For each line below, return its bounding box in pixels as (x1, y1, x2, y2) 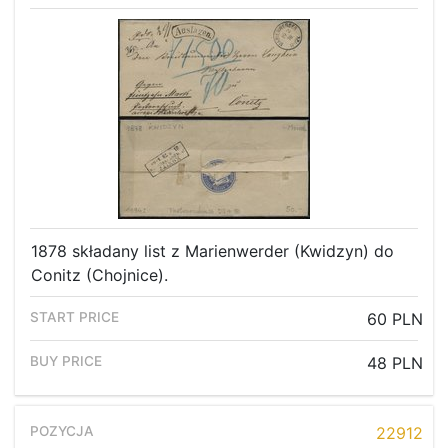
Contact (8, 98, 90, 125)
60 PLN (367, 309, 423, 330)
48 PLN (367, 353, 423, 374)
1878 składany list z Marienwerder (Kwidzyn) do (31, 241, 394, 262)
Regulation (8, 61, 117, 88)
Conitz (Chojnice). (31, 265, 168, 286)
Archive (8, 24, 86, 51)
